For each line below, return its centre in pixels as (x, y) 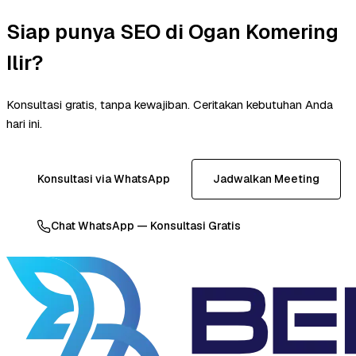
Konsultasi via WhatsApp (103, 179)
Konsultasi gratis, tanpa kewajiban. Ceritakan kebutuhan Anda (170, 105)
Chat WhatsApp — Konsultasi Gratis (146, 226)
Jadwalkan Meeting (266, 179)
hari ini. (24, 124)
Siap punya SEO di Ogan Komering (172, 31)
